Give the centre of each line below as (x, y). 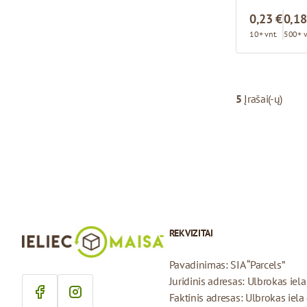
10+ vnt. (264, 34)
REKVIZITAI (191, 233)
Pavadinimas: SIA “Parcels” (227, 264)
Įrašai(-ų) (262, 98)
